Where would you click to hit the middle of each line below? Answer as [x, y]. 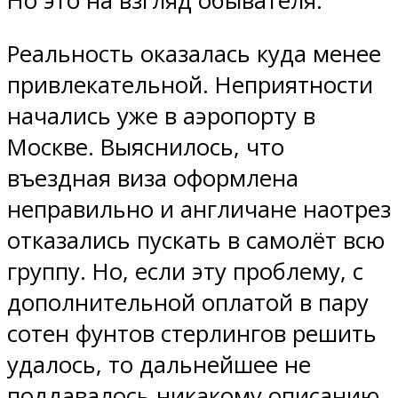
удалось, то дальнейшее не [159, 365]
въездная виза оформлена [153, 179]
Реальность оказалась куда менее [194, 54]
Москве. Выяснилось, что [146, 147]
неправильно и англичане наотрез [199, 210]
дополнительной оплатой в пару [188, 303]
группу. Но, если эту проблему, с [185, 272]
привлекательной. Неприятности [190, 85]
